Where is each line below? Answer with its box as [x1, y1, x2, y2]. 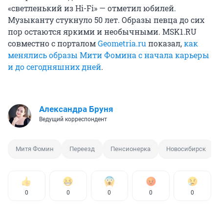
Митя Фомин [16, 145, 54, 153]
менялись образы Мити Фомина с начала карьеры [8, 50, 209, 61]
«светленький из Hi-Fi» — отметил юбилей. [8, 3, 176, 14]
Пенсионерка [110, 145, 151, 153]
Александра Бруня [39, 104, 113, 114]
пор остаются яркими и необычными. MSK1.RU [8, 26, 197, 37]
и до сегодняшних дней [8, 62, 101, 72]
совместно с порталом [8, 38, 98, 49]
